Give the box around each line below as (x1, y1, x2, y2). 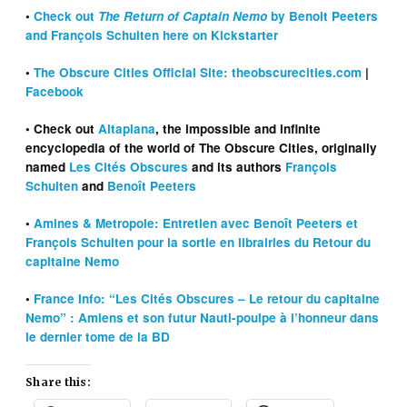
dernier (40, 328, 83, 346)
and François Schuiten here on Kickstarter (25, 26, 279, 45)
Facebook (25, 83, 84, 101)
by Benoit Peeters (267, 7, 379, 25)
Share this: (25, 375, 91, 390)
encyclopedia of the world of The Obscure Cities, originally (25, 139, 378, 157)
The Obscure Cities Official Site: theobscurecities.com (34, 64, 362, 82)
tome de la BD (82, 328, 171, 346)
